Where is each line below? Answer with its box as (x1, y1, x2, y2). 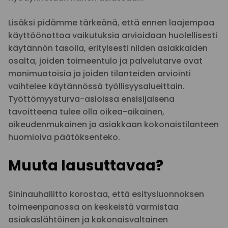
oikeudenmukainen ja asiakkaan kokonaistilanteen (8, 119, 219, 130)
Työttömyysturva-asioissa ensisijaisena (8, 93, 175, 105)
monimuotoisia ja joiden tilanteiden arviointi (8, 68, 191, 79)
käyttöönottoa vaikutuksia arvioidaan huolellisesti (8, 30, 217, 41)
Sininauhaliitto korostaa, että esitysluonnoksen (8, 188, 204, 200)
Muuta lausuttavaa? (8, 156, 163, 176)
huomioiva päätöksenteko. (8, 131, 122, 143)
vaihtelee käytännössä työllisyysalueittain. (8, 80, 185, 92)
